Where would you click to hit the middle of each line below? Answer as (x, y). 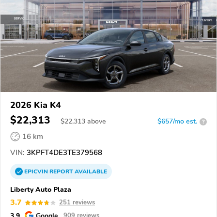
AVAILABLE (90, 172)
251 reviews (77, 203)
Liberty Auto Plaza (41, 190)
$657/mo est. (177, 122)
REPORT (61, 172)
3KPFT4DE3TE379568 (63, 153)
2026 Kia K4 (36, 105)
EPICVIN (37, 172)
